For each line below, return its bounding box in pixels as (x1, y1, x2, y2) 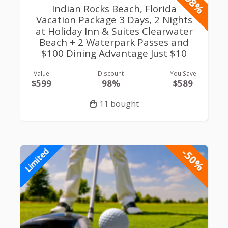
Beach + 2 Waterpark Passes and (39, 35, 189, 49)
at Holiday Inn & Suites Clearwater (35, 24, 193, 38)
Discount (98, 69, 124, 78)
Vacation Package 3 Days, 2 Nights (36, 13, 192, 26)
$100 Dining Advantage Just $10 (41, 46, 187, 60)
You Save (169, 69, 196, 78)
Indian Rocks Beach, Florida (51, 2, 177, 15)
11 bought (99, 98, 139, 110)
